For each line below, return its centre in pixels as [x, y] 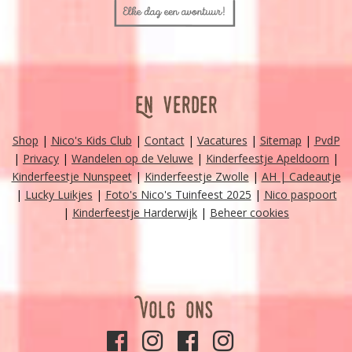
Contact [164, 141]
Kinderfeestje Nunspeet [71, 177]
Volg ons [176, 310]
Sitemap [280, 141]
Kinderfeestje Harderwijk [135, 213]
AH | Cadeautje [301, 177]
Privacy [41, 159]
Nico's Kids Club [91, 141]
